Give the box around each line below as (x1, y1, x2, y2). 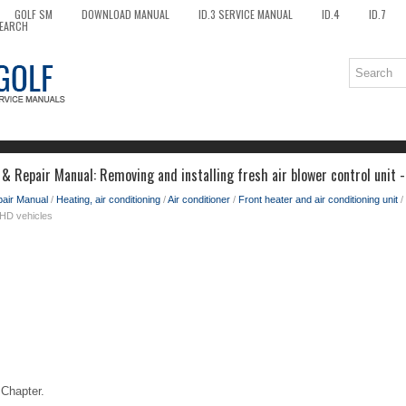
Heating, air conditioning (56, 194, 160, 205)
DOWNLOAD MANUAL (82, 6, 169, 22)
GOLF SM (14, 6, 53, 22)
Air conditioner (168, 194, 230, 205)
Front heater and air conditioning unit (238, 194, 398, 205)
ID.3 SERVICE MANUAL (198, 6, 293, 22)
